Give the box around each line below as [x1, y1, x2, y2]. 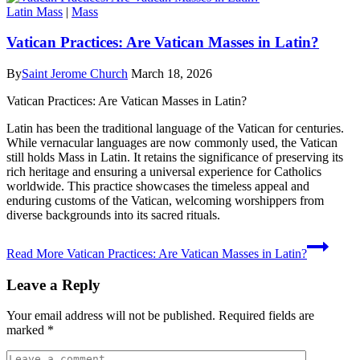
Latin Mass [6, 4, 63, 18]
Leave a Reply [6, 276, 100, 293]
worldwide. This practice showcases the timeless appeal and [6, 179, 309, 193]
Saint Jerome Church [22, 67, 128, 80]
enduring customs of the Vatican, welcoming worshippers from [6, 194, 324, 207]
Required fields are [219, 309, 314, 323]
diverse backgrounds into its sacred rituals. [6, 208, 220, 222]
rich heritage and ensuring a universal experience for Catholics [6, 165, 321, 178]
